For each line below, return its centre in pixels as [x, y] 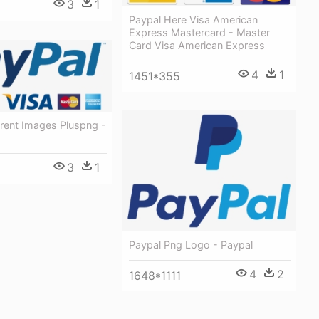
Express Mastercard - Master [199, 33]
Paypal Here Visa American [193, 20]
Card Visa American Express [197, 46]
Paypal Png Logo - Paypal [191, 244]
